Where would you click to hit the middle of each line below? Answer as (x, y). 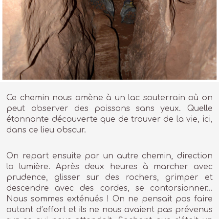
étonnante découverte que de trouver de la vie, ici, (109, 119)
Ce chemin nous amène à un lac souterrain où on (109, 98)
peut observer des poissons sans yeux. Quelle (109, 108)
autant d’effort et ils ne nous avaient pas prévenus (109, 210)
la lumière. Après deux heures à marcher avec (109, 167)
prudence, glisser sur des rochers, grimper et (109, 178)
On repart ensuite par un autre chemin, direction (109, 156)
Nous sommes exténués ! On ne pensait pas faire (109, 199)
